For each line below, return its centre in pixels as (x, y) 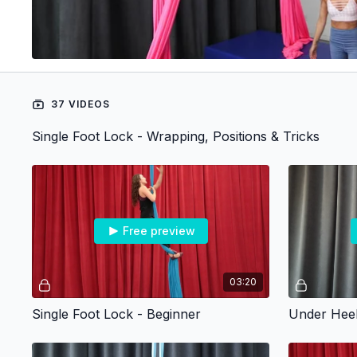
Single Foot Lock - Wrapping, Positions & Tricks (176, 137)
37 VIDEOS (79, 104)
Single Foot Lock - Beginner (117, 314)
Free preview (159, 231)
